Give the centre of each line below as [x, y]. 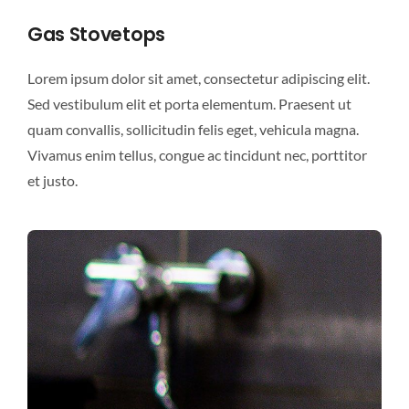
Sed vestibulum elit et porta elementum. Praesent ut [189, 103]
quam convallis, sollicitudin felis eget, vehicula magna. [193, 129]
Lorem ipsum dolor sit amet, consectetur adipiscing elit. [198, 78]
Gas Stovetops [96, 34]
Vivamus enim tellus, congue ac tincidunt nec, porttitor [197, 154]
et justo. [52, 180]
